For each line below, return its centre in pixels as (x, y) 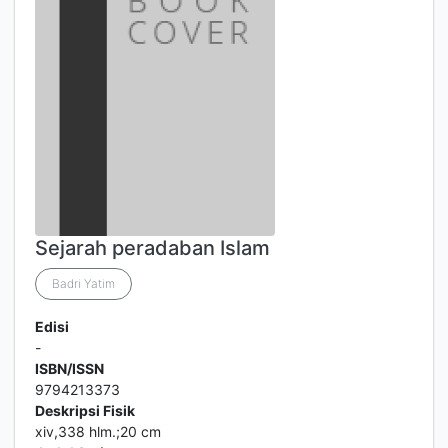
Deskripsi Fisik (85, 410)
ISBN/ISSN (69, 368)
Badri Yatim (83, 283)
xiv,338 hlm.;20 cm (98, 431)
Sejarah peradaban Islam (152, 248)
